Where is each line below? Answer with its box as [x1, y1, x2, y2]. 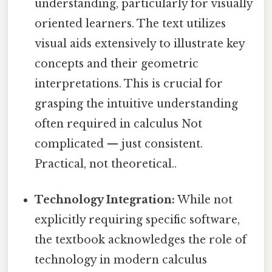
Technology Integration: [35, 193, 175, 207]
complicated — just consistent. [35, 137, 203, 151]
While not [175, 193, 233, 207]
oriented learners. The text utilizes [35, 17, 226, 31]
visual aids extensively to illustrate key [35, 37, 245, 51]
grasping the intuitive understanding [35, 97, 239, 111]
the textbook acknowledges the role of [35, 233, 247, 247]
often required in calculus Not [35, 117, 203, 131]
